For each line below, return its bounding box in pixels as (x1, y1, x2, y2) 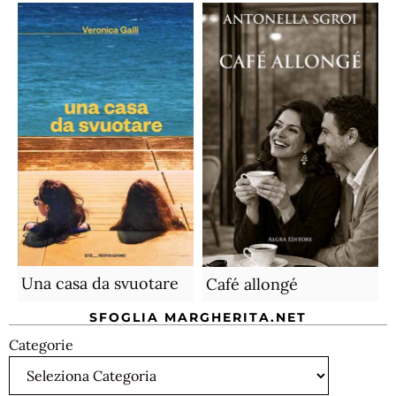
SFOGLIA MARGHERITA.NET (89, 309, 307, 326)
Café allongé (205, 274, 298, 295)
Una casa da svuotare (20, 273, 179, 294)
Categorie (9, 336, 73, 354)
